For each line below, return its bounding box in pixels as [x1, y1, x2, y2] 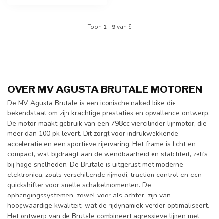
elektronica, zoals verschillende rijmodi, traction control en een [7, 170, 202, 179]
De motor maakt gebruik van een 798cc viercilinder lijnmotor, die [7, 118, 207, 128]
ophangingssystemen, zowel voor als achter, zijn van [7, 190, 171, 200]
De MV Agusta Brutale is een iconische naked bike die [7, 98, 176, 108]
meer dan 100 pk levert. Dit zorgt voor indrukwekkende [7, 129, 178, 138]
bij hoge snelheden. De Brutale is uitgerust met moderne [7, 159, 183, 169]
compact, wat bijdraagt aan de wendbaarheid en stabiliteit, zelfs [7, 149, 208, 159]
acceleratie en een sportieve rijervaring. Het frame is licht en [7, 139, 196, 149]
